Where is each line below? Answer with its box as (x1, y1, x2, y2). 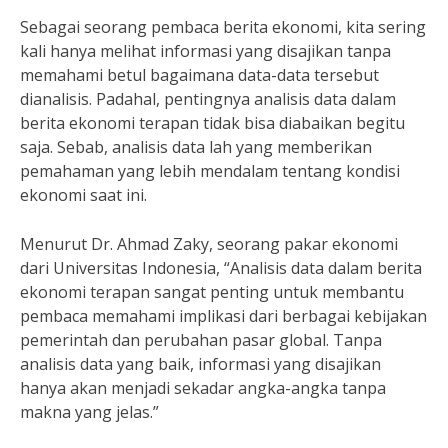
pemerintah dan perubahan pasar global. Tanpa (20, 329, 382, 351)
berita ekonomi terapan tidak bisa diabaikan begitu (20, 112, 405, 134)
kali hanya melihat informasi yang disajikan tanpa (20, 40, 391, 62)
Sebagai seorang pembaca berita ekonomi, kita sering (20, 16, 426, 38)
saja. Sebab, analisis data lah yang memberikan (20, 136, 372, 158)
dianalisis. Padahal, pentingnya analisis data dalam (20, 88, 396, 110)
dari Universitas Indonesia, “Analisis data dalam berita (20, 257, 422, 279)
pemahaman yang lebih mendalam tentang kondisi (20, 160, 400, 182)
